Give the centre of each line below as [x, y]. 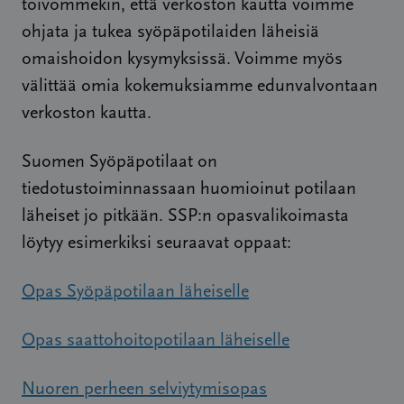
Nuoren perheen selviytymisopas [144, 390]
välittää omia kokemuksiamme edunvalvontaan [200, 87]
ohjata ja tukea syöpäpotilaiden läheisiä [170, 32]
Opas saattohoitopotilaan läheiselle [156, 341]
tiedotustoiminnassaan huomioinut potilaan [189, 189]
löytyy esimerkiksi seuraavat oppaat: [156, 243]
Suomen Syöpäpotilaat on [119, 162]
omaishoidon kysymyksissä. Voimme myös [182, 60]
